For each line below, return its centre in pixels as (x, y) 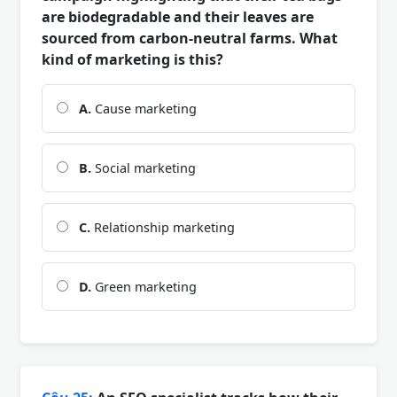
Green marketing (144, 286)
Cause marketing (144, 108)
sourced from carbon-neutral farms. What (190, 38)
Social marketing (144, 167)
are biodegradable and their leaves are (178, 16)
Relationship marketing (163, 227)
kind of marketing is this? (132, 59)
